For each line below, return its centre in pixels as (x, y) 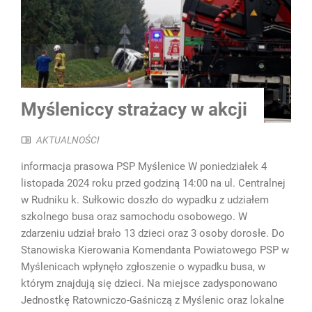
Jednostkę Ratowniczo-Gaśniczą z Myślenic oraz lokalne (153, 300)
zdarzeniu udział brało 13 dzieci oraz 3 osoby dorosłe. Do (153, 233)
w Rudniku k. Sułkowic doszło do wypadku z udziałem (145, 200)
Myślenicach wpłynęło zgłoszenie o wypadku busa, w (143, 266)
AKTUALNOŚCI (68, 140)
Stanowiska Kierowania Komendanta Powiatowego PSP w (155, 250)
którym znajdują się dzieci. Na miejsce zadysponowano (149, 283)
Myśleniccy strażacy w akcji (134, 109)
